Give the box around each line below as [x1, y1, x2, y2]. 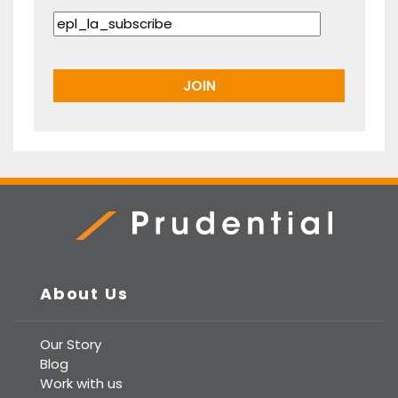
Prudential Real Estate [66, 240, 211, 259]
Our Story [40, 335, 101, 354]
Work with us [40, 374, 123, 393]
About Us [40, 283, 129, 305]
